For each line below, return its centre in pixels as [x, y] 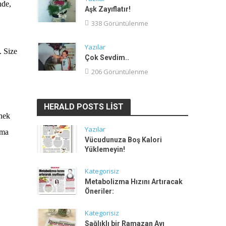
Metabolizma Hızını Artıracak [133, 182]
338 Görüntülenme [120, 23]
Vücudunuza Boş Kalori [123, 140]
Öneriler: [99, 191]
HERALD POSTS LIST [83, 107]
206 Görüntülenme [120, 72]
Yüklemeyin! [105, 149]
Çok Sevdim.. [107, 58]
